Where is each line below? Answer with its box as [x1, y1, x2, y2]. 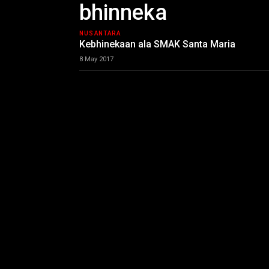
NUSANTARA [79, 30, 121, 37]
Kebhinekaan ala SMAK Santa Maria [79, 38, 235, 50]
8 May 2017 [79, 55, 113, 63]
